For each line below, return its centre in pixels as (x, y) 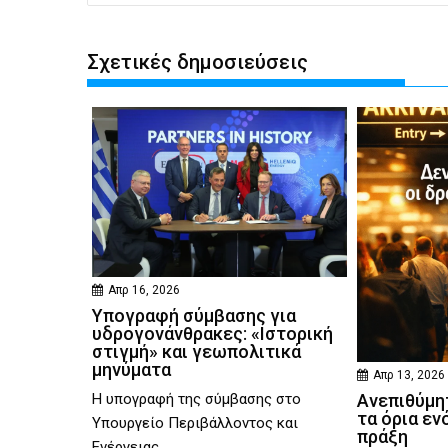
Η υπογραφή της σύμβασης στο (196, 399)
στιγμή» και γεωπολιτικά (196, 352)
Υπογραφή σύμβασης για (194, 316)
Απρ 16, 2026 (144, 290)
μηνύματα (131, 370)
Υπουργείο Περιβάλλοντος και (195, 423)
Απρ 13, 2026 (409, 375)
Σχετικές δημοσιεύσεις (197, 62)
